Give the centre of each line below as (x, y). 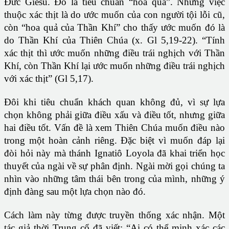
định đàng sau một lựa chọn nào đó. (75, 192)
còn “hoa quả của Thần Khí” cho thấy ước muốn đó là (114, 28)
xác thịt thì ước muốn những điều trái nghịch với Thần (114, 53)
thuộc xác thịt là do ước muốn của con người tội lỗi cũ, (114, 15)
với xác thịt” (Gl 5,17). (49, 79)
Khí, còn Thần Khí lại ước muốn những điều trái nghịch (114, 66)
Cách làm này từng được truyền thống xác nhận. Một (114, 215)
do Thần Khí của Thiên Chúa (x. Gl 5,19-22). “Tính (114, 40)
